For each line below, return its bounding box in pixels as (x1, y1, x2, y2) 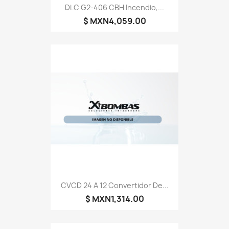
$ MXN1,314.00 (85, 193, 144, 205)
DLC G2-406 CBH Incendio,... (65, 2, 164, 12)
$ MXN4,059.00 (83, 15, 146, 27)
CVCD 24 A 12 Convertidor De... (60, 180, 169, 191)
